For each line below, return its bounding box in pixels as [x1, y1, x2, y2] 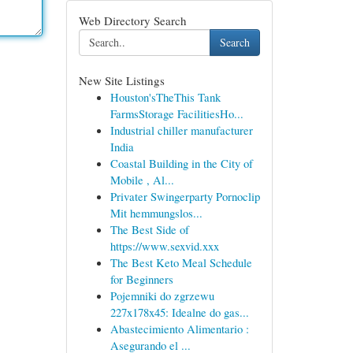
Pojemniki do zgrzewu [110, 288, 214, 303]
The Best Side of [110, 221, 189, 237]
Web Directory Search [78, 13, 187, 28]
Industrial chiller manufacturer [110, 122, 253, 138]
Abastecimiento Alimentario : [110, 321, 249, 336]
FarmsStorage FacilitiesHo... [110, 106, 243, 121]
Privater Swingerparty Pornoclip [110, 188, 260, 204]
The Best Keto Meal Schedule [110, 255, 252, 270]
